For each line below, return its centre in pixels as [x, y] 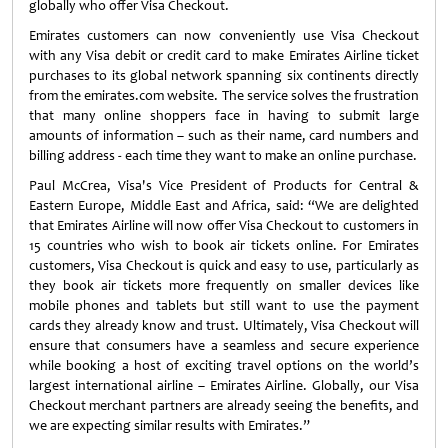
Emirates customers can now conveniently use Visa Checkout [224, 35]
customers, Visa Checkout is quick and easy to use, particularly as [224, 265]
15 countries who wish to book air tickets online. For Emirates [224, 245]
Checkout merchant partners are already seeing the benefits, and [224, 405]
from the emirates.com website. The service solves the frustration [224, 95]
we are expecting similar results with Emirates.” [169, 425]
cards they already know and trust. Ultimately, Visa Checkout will [224, 325]
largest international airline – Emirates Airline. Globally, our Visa [224, 385]
